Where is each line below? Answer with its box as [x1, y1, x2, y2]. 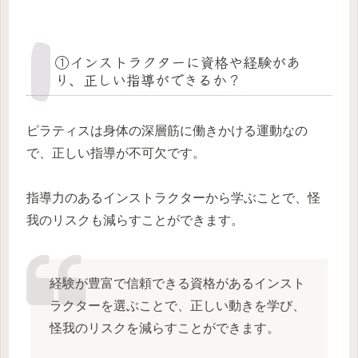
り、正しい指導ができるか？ [55, 69, 241, 90]
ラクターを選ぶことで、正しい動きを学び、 [49, 299, 305, 313]
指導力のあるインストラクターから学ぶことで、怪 [26, 191, 320, 205]
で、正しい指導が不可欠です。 [26, 145, 205, 160]
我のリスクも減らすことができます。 [26, 213, 244, 228]
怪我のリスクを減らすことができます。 [49, 321, 280, 336]
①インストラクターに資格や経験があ [55, 51, 300, 73]
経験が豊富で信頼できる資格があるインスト [49, 276, 305, 291]
